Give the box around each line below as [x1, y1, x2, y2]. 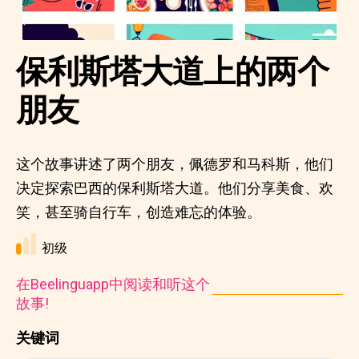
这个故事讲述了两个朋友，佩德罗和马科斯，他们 [16, 155, 333, 172]
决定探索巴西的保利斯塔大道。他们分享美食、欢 [16, 179, 333, 196]
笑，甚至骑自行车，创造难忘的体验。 [16, 204, 261, 220]
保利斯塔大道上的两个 [16, 53, 329, 91]
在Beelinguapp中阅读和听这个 [16, 276, 210, 292]
